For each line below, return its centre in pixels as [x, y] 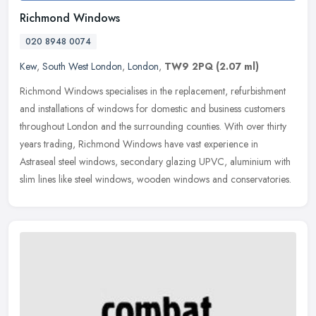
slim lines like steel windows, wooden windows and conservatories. [156, 179]
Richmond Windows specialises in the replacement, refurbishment [153, 91]
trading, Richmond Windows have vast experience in [151, 144]
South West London [82, 66]
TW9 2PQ [189, 66]
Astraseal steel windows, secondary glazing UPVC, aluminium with [155, 161]
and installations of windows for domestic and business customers [152, 108]
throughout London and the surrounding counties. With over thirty [153, 126]
